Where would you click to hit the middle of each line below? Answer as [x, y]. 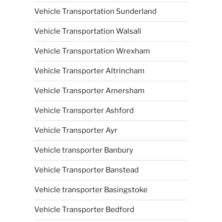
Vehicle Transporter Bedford [84, 210]
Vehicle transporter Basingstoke [91, 190]
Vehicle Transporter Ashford [84, 111]
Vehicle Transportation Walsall [87, 31]
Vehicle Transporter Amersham [89, 91]
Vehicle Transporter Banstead [86, 170]
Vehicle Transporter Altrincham [89, 71]
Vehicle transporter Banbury [83, 150]
